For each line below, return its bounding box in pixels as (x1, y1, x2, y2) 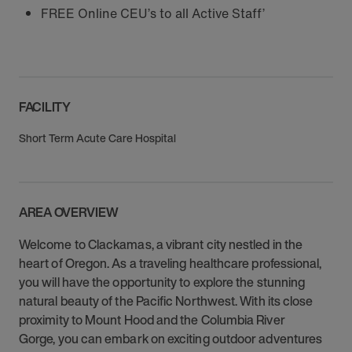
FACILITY (19, 97, 71, 116)
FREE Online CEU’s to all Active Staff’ (41, 4, 265, 23)
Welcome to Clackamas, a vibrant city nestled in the (19, 235, 303, 254)
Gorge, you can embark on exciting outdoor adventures (19, 329, 323, 348)
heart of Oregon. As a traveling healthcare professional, (19, 254, 322, 273)
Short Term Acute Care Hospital (19, 130, 176, 146)
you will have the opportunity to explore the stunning (19, 273, 306, 291)
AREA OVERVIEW (19, 203, 119, 222)
